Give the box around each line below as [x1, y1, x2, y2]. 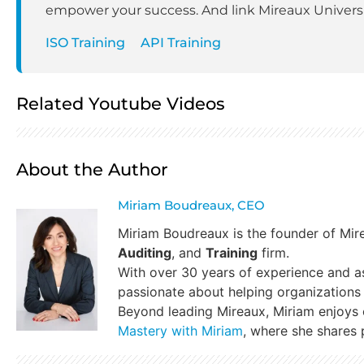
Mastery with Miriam [118, 322, 243, 339]
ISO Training [45, 35, 125, 51]
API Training [141, 35, 221, 51]
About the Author [16, 159, 168, 180]
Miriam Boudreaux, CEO [118, 197, 265, 213]
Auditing [118, 244, 171, 261]
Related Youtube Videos [16, 93, 225, 115]
